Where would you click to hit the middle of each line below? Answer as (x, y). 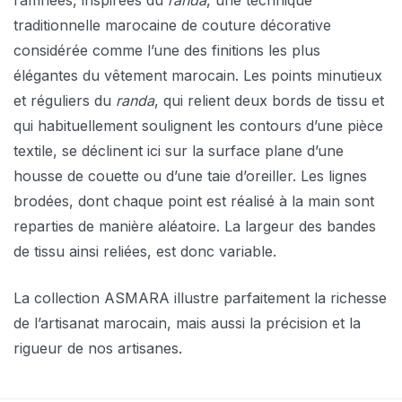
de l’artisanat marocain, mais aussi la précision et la (187, 323)
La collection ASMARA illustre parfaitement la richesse (200, 298)
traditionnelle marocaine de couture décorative (172, 26)
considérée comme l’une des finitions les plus (167, 51)
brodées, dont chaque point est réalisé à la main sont (194, 201)
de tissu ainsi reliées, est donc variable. (145, 252)
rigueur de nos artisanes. (98, 349)
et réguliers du (65, 101)
